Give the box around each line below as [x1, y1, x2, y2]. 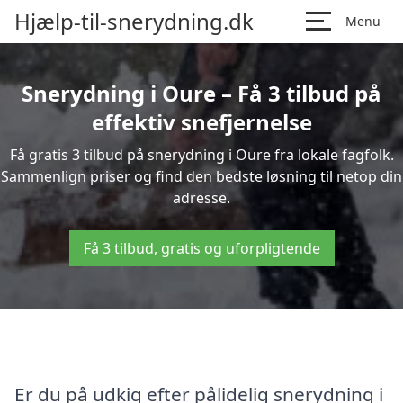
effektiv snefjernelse [91, 107, 312, 137]
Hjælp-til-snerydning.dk [14, 6, 254, 36]
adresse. [173, 188, 230, 208]
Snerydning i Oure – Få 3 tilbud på [22, 78, 381, 108]
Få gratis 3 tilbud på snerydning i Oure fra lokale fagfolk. [9, 145, 394, 165]
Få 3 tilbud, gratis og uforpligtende [83, 238, 320, 258]
